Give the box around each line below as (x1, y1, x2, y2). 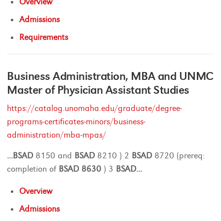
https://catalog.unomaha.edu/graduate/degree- (7, 103, 183, 113)
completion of (7, 164, 59, 174)
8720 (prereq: (152, 150, 205, 161)
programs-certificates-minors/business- (7, 116, 146, 127)
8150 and (33, 150, 75, 161)
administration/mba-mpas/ (7, 130, 107, 140)
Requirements (19, 32, 69, 42)
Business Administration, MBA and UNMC (7, 69, 214, 83)
